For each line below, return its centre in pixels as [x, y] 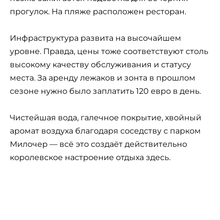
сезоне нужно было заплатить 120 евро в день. [105, 91]
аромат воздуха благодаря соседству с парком [105, 131]
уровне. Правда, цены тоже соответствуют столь [109, 51]
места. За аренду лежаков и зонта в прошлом [103, 78]
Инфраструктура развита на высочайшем [96, 38]
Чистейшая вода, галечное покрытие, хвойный [106, 117]
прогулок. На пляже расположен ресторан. [98, 11]
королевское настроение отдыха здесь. [90, 157]
